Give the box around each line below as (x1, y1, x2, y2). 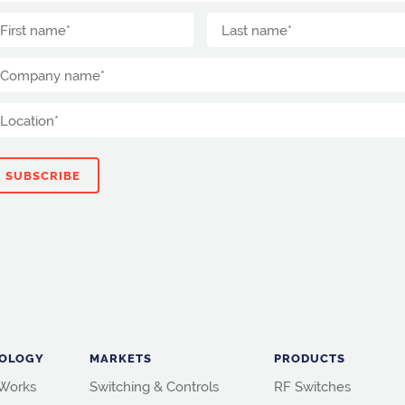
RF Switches (274, 378, 351, 395)
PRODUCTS (274, 351, 345, 365)
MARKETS (89, 351, 152, 365)
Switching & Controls (89, 378, 219, 395)
